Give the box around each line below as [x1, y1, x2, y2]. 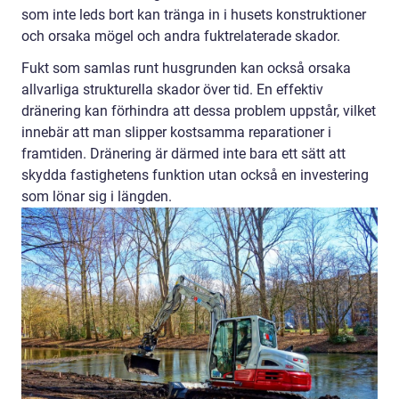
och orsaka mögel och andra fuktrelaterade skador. [21, 27, 340, 45]
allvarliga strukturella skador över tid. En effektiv [21, 80, 323, 98]
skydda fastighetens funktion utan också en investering [21, 166, 369, 183]
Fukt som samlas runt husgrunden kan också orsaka [21, 59, 351, 77]
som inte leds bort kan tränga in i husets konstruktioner [21, 5, 366, 23]
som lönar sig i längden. [21, 187, 172, 205]
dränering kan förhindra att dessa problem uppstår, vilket [21, 102, 376, 119]
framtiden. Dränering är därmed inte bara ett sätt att [21, 144, 346, 162]
